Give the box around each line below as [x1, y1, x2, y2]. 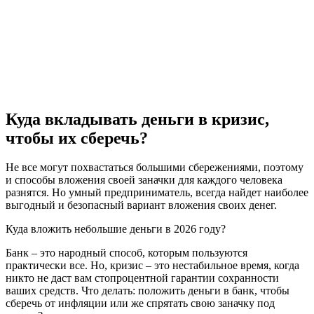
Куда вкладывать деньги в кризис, [6, 109, 269, 128]
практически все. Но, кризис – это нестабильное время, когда [6, 259, 299, 272]
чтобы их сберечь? [6, 128, 148, 147]
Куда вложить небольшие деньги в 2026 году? [6, 223, 226, 235]
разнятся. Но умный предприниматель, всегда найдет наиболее [6, 186, 308, 199]
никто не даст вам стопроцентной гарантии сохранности [6, 272, 279, 285]
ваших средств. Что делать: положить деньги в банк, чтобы [6, 285, 289, 297]
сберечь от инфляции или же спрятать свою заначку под [6, 297, 275, 310]
